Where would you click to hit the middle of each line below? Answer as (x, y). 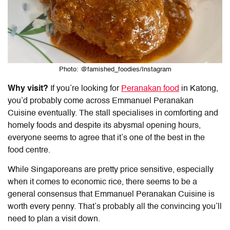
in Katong (198, 89)
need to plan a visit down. (55, 219)
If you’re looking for (86, 89)
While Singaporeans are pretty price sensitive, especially (111, 170)
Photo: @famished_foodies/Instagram (115, 69)
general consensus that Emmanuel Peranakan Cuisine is (111, 194)
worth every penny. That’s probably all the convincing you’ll (115, 207)
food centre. (30, 150)
